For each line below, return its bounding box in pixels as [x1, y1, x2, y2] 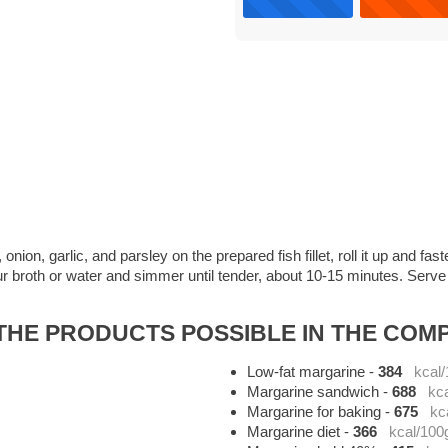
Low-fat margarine [246, 363, 365, 381]
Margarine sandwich [246, 383, 379, 401]
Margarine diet [246, 423, 340, 441]
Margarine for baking [246, 403, 381, 421]
